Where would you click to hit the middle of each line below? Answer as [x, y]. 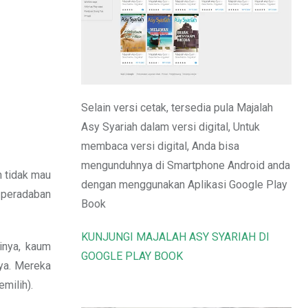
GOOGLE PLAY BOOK [132, 256]
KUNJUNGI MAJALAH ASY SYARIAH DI [175, 237]
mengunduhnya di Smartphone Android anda [186, 166]
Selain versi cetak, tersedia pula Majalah [177, 108]
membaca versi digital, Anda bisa [160, 146]
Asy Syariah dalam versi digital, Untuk [170, 127]
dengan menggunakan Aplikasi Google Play [184, 185]
